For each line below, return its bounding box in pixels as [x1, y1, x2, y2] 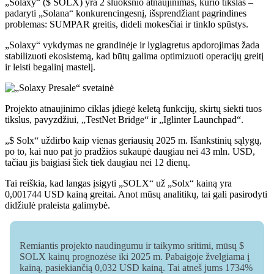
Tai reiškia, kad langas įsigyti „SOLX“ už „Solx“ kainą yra [5, 177, 232, 188]
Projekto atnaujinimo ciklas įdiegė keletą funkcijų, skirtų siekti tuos [5, 103, 262, 114]
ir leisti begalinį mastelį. [5, 61, 95, 72]
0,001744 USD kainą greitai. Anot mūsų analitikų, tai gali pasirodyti [5, 188, 267, 199]
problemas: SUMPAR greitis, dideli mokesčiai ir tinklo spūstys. [5, 18, 248, 29]
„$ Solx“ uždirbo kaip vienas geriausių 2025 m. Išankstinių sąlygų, [5, 135, 262, 146]
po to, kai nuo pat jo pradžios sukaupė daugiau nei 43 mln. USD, [5, 146, 255, 157]
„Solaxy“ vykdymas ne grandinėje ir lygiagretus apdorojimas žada [5, 39, 259, 50]
